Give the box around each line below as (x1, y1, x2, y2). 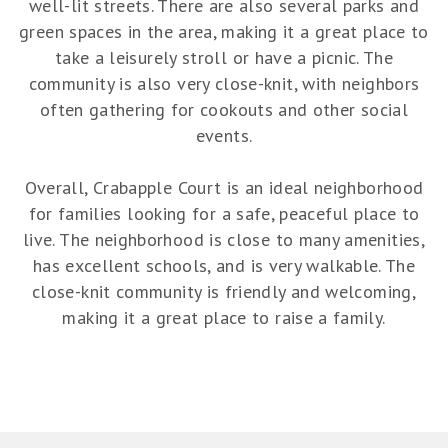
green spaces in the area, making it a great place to (19, 20, 429, 44)
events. (195, 124, 253, 148)
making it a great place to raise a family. (62, 306, 386, 330)
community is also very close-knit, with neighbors (28, 72, 420, 96)
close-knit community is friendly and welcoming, (32, 280, 416, 304)
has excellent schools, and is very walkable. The (32, 254, 416, 278)
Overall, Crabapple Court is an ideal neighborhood (24, 176, 424, 200)
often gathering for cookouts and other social (39, 98, 409, 122)
